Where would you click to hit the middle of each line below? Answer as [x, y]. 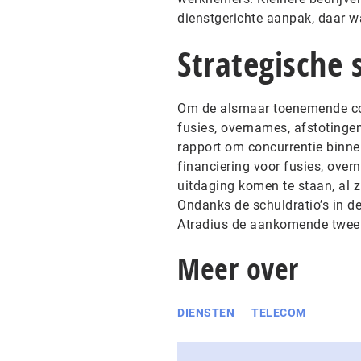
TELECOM [279, 313]
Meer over [238, 269]
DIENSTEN [206, 313]
